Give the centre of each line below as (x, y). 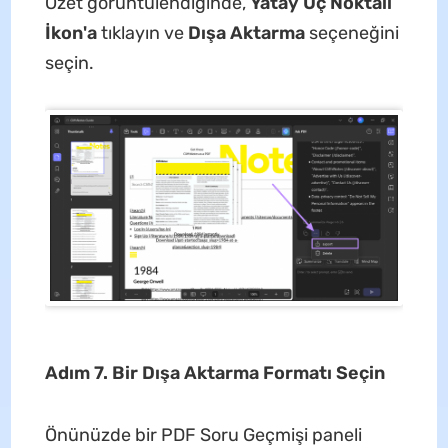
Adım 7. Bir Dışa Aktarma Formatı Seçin (214, 372)
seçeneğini (353, 33)
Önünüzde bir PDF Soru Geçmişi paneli (203, 434)
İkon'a (70, 33)
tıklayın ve (142, 33)
